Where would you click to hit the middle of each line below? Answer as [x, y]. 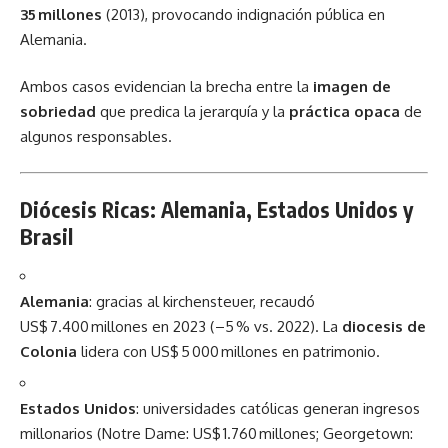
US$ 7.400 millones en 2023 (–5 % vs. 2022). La [181, 326]
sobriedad [58, 111]
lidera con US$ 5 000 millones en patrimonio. [228, 351]
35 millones [61, 14]
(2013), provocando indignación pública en [243, 14]
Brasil [46, 236]
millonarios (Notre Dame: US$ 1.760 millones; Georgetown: [216, 433]
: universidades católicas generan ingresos [278, 408]
